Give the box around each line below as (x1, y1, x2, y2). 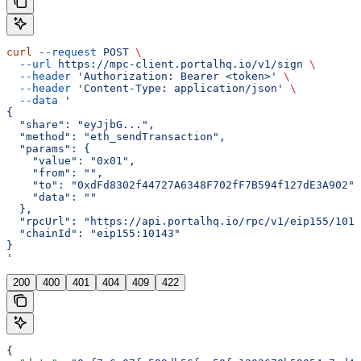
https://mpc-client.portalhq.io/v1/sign (52, 57, 303, 70)
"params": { (6, 142, 90, 155)
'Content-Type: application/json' (71, 81, 284, 94)
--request (32, 45, 97, 58)
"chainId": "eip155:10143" (6, 226, 180, 239)
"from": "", (6, 166, 103, 179)
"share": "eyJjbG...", (6, 118, 155, 131)
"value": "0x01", (6, 154, 135, 167)
